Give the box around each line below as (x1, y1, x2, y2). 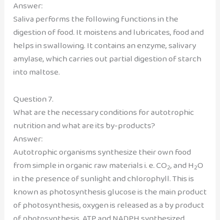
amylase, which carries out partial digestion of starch (13, 52, 201, 66)
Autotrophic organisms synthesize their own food (13, 145, 191, 159)
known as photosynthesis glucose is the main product (13, 185, 207, 199)
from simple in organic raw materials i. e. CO (13, 159, 167, 172)
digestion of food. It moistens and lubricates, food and (13, 26, 204, 39)
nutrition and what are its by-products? (13, 119, 155, 133)
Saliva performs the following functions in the (13, 12, 178, 26)
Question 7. (13, 92, 54, 106)
